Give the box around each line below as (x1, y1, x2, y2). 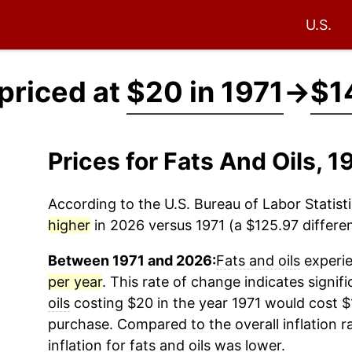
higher (47, 217, 90, 233)
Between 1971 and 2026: (47, 252, 216, 269)
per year (47, 273, 102, 290)
